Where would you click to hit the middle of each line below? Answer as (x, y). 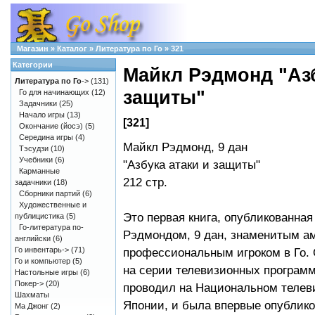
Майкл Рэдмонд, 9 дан (185, 147)
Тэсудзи (34, 148)
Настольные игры (46, 272)
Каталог (72, 49)
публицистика (39, 216)
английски (33, 238)
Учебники (36, 160)
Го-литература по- (51, 227)
